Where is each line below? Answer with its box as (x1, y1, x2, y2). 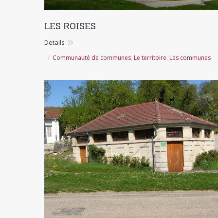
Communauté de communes (53, 53, 131, 62)
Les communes (169, 53, 211, 62)
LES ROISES (44, 19, 96, 32)
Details (44, 37, 65, 47)
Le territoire (134, 53, 166, 62)
